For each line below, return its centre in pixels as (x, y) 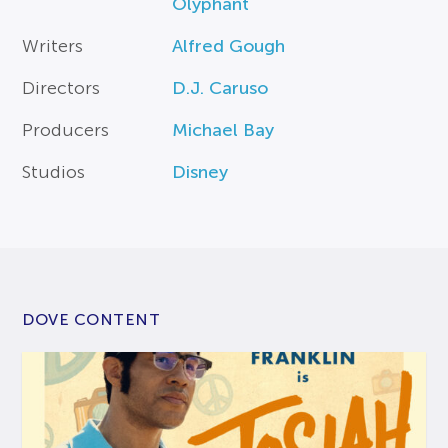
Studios (54, 171)
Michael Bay (223, 129)
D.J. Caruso (220, 87)
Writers (53, 45)
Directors (61, 87)
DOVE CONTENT (91, 319)
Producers (66, 129)
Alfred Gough (229, 45)
